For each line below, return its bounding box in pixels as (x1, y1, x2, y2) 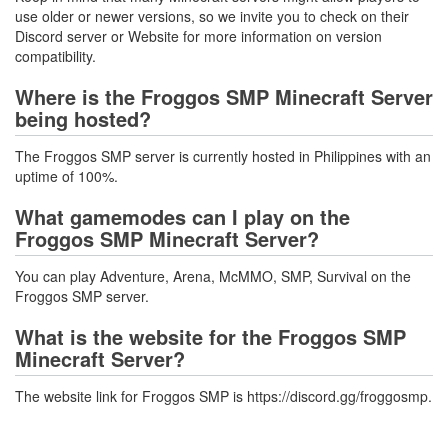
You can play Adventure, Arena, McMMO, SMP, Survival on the (15, 266, 411, 286)
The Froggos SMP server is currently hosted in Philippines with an (15, 146, 431, 166)
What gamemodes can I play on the (15, 202, 350, 231)
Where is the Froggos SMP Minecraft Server (15, 82, 433, 111)
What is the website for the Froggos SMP (15, 322, 406, 351)
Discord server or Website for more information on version (15, 26, 382, 46)
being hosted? (15, 104, 151, 133)
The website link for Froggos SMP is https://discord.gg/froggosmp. (15, 386, 432, 406)
